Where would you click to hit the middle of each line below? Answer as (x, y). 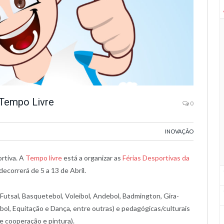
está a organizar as (92, 158)
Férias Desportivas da (156, 158)
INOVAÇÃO (179, 131)
